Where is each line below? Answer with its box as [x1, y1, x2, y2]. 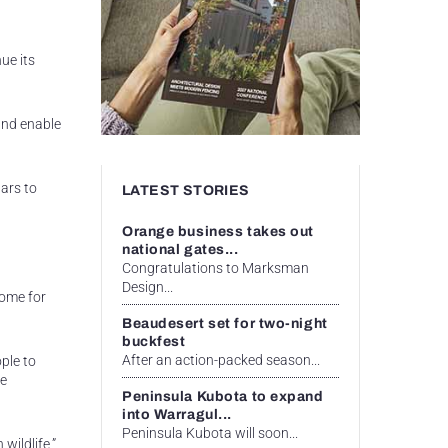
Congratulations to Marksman [122, 259, 309, 276]
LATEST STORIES [122, 182, 250, 198]
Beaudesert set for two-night [122, 315, 328, 331]
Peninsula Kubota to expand [122, 388, 324, 404]
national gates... [122, 241, 239, 257]
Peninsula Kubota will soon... [122, 424, 298, 441]
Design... [122, 278, 173, 295]
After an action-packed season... [122, 351, 320, 368]
